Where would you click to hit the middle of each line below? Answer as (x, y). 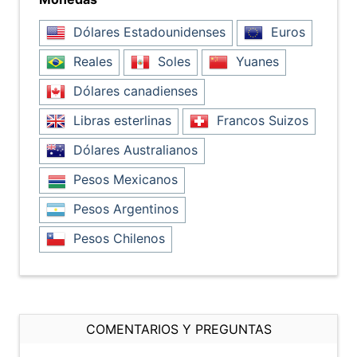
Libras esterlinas (120, 120)
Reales (91, 61)
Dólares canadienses (133, 91)
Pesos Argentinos (124, 209)
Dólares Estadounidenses (147, 32)
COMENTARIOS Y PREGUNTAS (178, 329)
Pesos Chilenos (117, 238)
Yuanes (255, 61)
